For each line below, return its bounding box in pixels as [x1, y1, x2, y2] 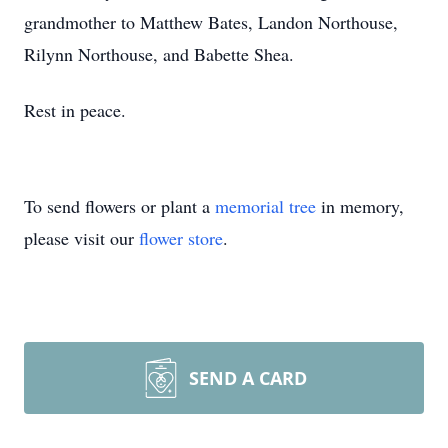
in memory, [316, 194, 404, 218]
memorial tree [215, 194, 316, 218]
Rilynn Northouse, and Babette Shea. [24, 42, 294, 66]
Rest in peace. [24, 98, 126, 122]
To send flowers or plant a [24, 194, 215, 218]
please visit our [24, 226, 139, 250]
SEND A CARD [189, 366, 307, 390]
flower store [139, 226, 223, 250]
